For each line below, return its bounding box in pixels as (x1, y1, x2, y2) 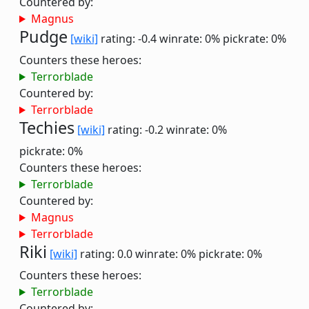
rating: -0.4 (98, 31, 159, 46)
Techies (19, 117, 74, 139)
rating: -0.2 (105, 122, 166, 137)
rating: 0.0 (77, 246, 135, 261)
